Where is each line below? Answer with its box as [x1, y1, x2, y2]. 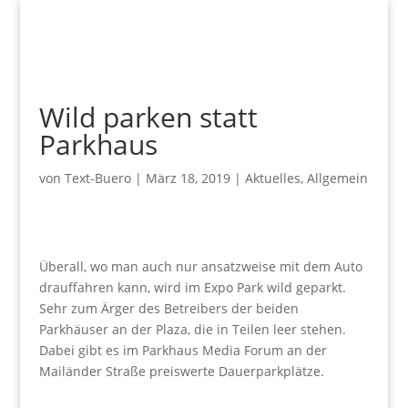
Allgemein [306, 169, 368, 187]
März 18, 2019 [145, 169, 230, 187]
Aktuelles [244, 169, 301, 187]
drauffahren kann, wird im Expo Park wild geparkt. [38, 279, 346, 296]
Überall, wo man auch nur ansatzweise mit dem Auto [38, 258, 362, 275]
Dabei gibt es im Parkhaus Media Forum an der [38, 342, 327, 359]
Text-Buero [64, 169, 131, 187]
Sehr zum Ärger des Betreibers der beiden [38, 300, 299, 317]
